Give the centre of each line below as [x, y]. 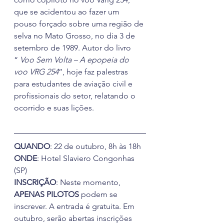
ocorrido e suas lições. [54, 107]
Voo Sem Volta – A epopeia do [75, 59]
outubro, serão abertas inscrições [74, 218]
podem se [99, 194]
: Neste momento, [89, 182]
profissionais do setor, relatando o [76, 95]
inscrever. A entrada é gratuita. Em [75, 206]
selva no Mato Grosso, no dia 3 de [75, 35]
